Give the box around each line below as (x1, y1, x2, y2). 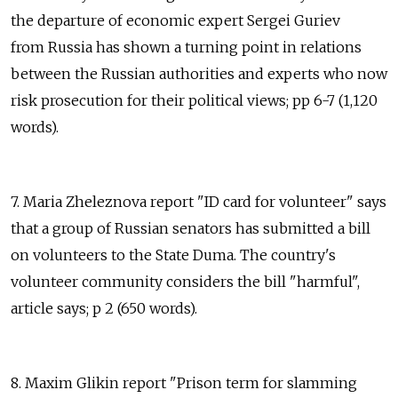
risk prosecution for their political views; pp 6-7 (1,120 (11, 92, 378, 110)
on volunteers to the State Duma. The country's (11, 246, 336, 265)
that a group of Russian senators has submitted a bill (11, 219, 370, 238)
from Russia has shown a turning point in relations (11, 38, 362, 57)
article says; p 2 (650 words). (11, 299, 197, 318)
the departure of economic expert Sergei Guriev (11, 12, 340, 30)
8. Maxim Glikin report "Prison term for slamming (11, 374, 357, 393)
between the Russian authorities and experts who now (11, 65, 387, 84)
